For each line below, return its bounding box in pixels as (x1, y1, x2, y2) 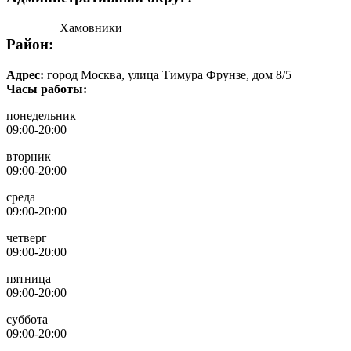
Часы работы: (6, 81, 90, 96)
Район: (6, 35, 53, 52)
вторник (6, 149, 51, 163)
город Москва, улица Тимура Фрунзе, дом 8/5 (47, 67, 291, 81)
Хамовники (60, 21, 122, 35)
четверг (6, 230, 47, 244)
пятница (6, 271, 51, 285)
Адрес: (6, 67, 47, 81)
